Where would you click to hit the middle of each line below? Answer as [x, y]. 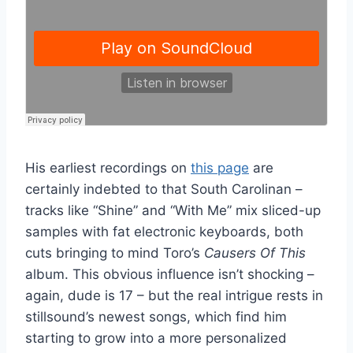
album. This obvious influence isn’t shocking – [170, 274]
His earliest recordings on [108, 167]
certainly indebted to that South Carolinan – [164, 189]
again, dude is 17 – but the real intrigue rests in [174, 295]
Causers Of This [255, 253]
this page [220, 167]
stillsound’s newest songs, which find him [156, 316]
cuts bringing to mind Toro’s [115, 253]
